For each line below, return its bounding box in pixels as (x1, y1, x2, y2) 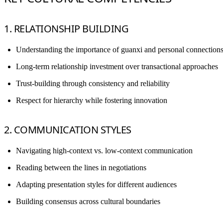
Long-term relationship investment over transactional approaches (16, 62, 218, 71)
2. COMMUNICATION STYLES (4, 122, 131, 136)
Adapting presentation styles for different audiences (16, 180, 177, 189)
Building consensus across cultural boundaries (16, 197, 160, 206)
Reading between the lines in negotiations (16, 163, 146, 172)
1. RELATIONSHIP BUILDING (4, 21, 128, 35)
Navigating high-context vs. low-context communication (16, 146, 193, 155)
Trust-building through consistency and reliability (16, 79, 170, 88)
